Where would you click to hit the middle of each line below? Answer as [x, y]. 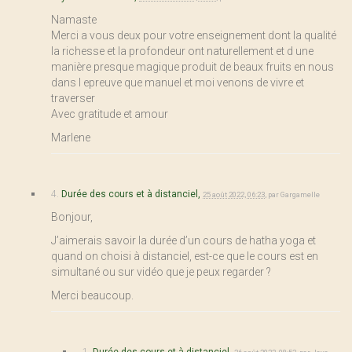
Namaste [74, 19]
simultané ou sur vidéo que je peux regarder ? [161, 271]
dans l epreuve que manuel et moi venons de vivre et [178, 82]
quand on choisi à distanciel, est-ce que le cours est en [185, 256]
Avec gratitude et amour [110, 114]
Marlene [71, 137]
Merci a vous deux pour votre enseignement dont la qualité [194, 35]
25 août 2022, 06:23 [234, 194]
